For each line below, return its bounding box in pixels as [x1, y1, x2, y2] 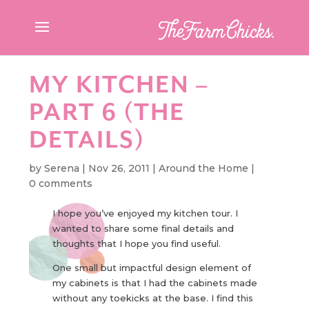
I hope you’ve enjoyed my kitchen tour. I [52, 208, 238, 219]
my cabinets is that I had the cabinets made [52, 277, 257, 289]
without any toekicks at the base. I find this [52, 292, 253, 304]
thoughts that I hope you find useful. [52, 238, 221, 250]
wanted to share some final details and [52, 223, 234, 235]
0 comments [29, 177, 93, 190]
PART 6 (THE [29, 97, 186, 128]
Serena [44, 162, 80, 175]
